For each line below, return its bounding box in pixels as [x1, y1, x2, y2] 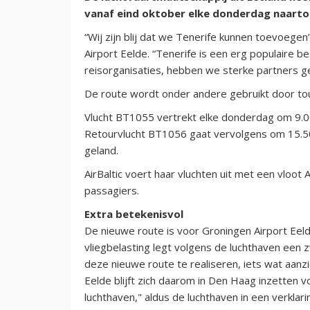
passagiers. [84, 183, 139, 197]
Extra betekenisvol [84, 206, 183, 221]
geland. [84, 143, 121, 157]
